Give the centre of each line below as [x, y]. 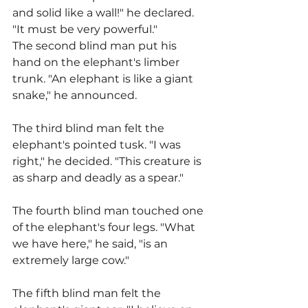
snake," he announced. [75, 96]
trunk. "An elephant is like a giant [104, 79]
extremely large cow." [71, 261]
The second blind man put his [96, 46]
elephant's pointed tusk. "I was [98, 145]
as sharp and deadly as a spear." [98, 178]
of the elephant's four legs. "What [105, 228]
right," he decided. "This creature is [108, 162]
